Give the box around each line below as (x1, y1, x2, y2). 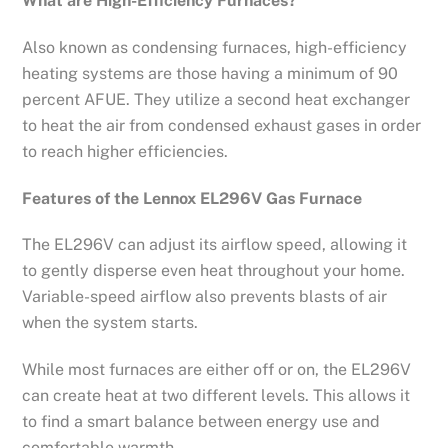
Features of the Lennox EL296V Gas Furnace (22, 188, 363, 208)
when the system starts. (22, 313, 199, 333)
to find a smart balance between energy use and (22, 412, 381, 432)
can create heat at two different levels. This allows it (22, 386, 411, 406)
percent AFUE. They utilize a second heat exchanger (22, 89, 411, 109)
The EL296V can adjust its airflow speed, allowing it (22, 235, 408, 255)
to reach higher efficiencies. (22, 141, 229, 161)
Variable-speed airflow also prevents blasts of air (22, 287, 388, 307)
